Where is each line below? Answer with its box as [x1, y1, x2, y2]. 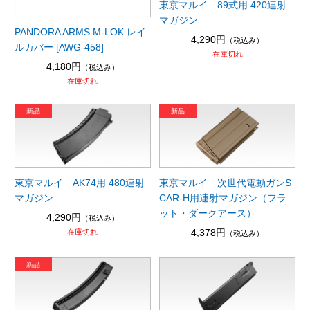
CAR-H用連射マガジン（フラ [159, 192, 287, 204]
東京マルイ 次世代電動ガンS [159, 177, 292, 189]
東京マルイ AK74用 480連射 [14, 177, 145, 189]
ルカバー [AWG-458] [14, 41, 104, 53]
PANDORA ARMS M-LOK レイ [14, 26, 146, 37]
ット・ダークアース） [159, 208, 257, 219]
